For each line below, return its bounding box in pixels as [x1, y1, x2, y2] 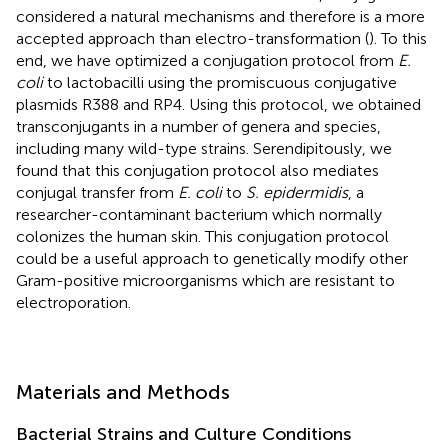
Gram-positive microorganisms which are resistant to [16, 270, 395, 290]
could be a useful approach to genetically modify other [16, 248, 408, 268]
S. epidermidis [246, 182, 348, 202]
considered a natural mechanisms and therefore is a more [16, 6, 425, 26]
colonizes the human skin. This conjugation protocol [16, 226, 389, 246]
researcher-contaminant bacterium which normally [16, 204, 382, 224]
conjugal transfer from [16, 182, 178, 202]
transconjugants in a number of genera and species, [16, 116, 381, 136]
